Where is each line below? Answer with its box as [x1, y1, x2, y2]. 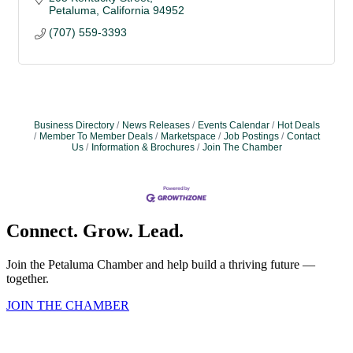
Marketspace [160, 131, 216, 143]
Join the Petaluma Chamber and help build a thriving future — [6, 258, 315, 272]
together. [6, 272, 49, 286]
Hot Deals [277, 120, 320, 132]
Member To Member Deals [39, 131, 153, 143]
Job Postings [223, 131, 279, 143]
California [102, 4, 150, 17]
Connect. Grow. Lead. [6, 221, 184, 242]
